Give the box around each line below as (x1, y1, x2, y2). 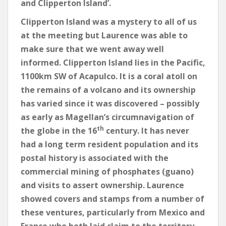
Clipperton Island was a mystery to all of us (21, 16, 197, 28)
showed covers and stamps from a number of (21, 193, 204, 205)
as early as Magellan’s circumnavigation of (21, 111, 194, 123)
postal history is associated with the (21, 152, 168, 164)
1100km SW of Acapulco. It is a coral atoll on (21, 71, 197, 82)
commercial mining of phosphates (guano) (21, 166, 194, 178)
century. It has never (104, 125, 189, 137)
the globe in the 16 (21, 125, 97, 137)
